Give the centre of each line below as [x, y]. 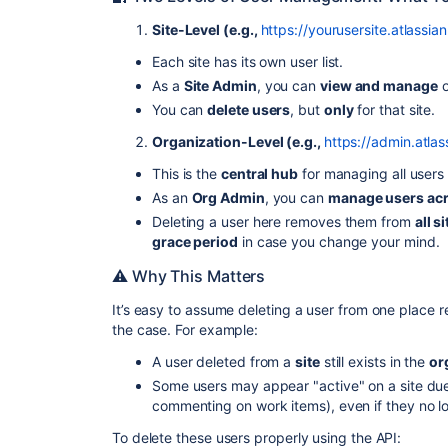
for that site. [394, 109]
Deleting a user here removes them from [283, 221]
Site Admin [220, 85]
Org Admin [228, 197]
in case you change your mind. [339, 241]
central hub [260, 173]
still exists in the [374, 361]
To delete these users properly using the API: [257, 437]
